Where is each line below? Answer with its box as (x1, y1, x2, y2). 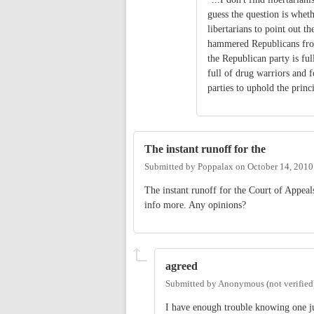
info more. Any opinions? (144, 200, 246, 211)
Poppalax (198, 162, 233, 172)
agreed (165, 259, 198, 273)
